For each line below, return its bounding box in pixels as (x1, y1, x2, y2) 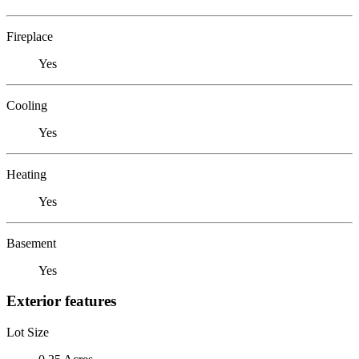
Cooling (6, 98, 47, 112)
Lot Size (6, 325, 49, 339)
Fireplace (6, 29, 53, 43)
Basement (6, 236, 56, 250)
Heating (6, 167, 46, 181)
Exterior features (6, 292, 116, 310)
